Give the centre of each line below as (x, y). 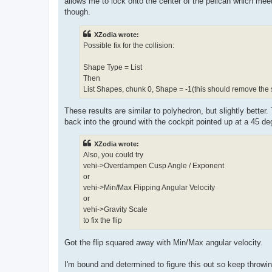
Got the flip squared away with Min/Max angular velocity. (164, 242)
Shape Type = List (113, 67)
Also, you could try (113, 155)
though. (77, 12)
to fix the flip (103, 221)
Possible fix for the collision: (129, 45)
